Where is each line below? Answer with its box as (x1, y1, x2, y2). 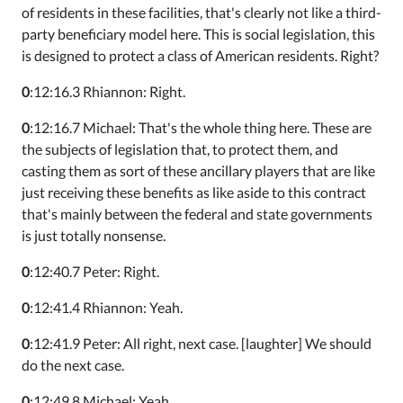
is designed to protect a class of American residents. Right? (22, 47, 379, 64)
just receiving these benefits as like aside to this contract (22, 184, 366, 201)
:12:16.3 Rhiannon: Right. (30, 83, 185, 100)
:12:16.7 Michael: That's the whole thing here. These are (30, 119, 372, 136)
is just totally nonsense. (22, 227, 166, 244)
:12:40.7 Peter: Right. (30, 263, 159, 280)
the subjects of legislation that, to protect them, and (22, 140, 338, 157)
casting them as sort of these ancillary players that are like (22, 162, 375, 179)
